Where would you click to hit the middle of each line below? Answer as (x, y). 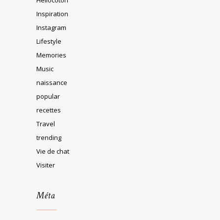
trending (49, 137)
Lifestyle (49, 41)
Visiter (46, 165)
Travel (46, 124)
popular (48, 96)
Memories (51, 55)
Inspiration (52, 14)
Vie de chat (53, 151)
